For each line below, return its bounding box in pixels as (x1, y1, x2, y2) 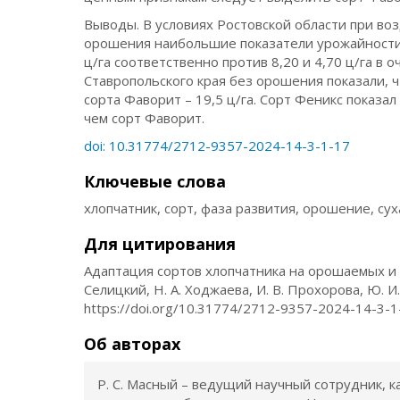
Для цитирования (84, 233, 237, 254)
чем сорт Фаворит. (84, 109, 205, 127)
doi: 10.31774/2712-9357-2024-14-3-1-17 (84, 137, 351, 154)
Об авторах (84, 333, 181, 354)
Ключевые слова (84, 171, 227, 192)
